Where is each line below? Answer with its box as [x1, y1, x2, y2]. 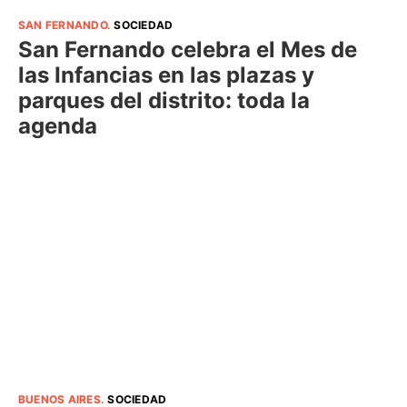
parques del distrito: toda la [18, 86, 310, 114]
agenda [18, 112, 97, 139]
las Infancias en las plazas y [18, 61, 314, 88]
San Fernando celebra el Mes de [18, 35, 357, 63]
